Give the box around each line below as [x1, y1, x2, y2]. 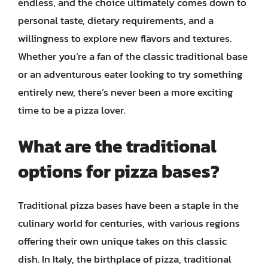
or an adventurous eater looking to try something [18, 66, 242, 82]
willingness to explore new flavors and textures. [18, 30, 232, 46]
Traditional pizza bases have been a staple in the [18, 197, 239, 213]
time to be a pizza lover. [18, 102, 126, 118]
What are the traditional [18, 133, 217, 160]
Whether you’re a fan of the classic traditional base [18, 48, 248, 64]
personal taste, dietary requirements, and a [18, 12, 214, 28]
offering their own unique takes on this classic [18, 233, 227, 249]
